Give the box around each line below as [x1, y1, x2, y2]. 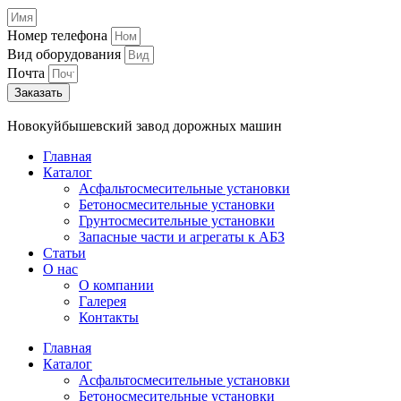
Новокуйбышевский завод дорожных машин [7, 118, 282, 134]
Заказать [14, 86, 63, 100]
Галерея [79, 294, 126, 310]
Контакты [79, 310, 139, 326]
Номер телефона [7, 28, 111, 44]
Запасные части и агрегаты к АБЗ [79, 229, 285, 245]
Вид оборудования [7, 47, 124, 63]
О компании [79, 277, 154, 294]
